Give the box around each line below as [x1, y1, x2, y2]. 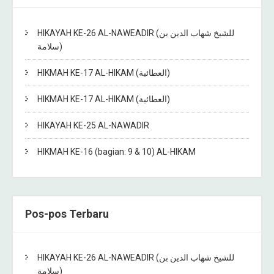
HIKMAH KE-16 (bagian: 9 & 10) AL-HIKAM [37, 147, 196, 157]
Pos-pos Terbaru [25, 207, 109, 220]
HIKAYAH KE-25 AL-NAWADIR [37, 120, 149, 130]
